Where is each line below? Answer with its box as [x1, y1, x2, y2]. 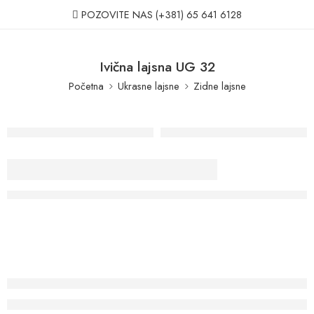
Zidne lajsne [193, 78, 246, 93]
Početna [68, 78, 104, 93]
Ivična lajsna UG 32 [99, 57, 215, 76]
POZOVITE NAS [81, 7, 153, 22]
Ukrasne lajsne [117, 78, 179, 93]
